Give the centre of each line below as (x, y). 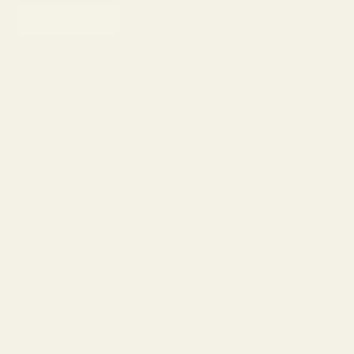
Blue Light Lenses (56, 329)
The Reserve (45, 227)
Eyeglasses (41, 105)
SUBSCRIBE (68, 20)
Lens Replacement (58, 154)
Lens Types (41, 275)
